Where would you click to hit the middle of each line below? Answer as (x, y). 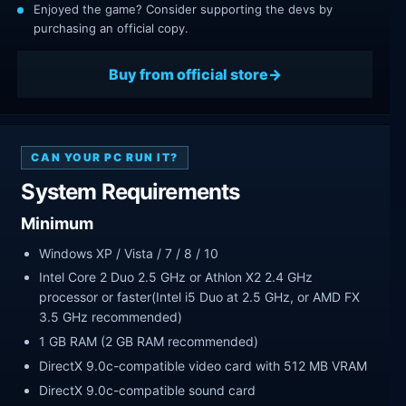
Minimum (58, 223)
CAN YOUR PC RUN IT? (105, 158)
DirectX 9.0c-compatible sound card (148, 391)
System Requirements (130, 192)
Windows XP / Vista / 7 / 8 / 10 (129, 253)
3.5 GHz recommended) (111, 317)
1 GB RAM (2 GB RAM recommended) (149, 342)
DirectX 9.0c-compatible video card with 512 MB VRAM (203, 366)
